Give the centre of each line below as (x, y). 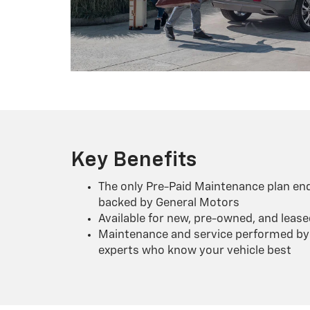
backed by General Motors (169, 203)
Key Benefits (134, 160)
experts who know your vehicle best (195, 250)
